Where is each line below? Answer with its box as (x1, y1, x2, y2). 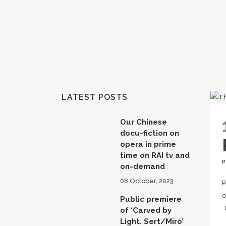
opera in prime (120, 140, 176, 149)
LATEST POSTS (62, 92, 128, 102)
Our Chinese (120, 118, 167, 127)
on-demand (120, 162, 165, 171)
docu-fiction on (120, 129, 179, 138)
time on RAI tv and (120, 151, 190, 160)
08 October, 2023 (120, 177, 174, 185)
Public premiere (120, 195, 182, 204)
